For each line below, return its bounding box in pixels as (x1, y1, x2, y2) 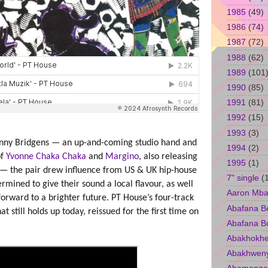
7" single (227, 173, 259, 183)
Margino (105, 152, 139, 162)
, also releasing (139, 152, 197, 162)
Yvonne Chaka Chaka (6, 152, 86, 162)
